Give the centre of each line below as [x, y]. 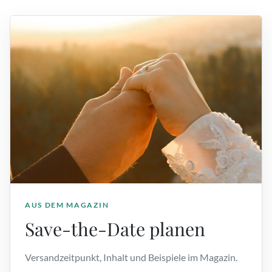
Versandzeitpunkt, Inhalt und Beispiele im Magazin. [131, 257]
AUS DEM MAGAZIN [67, 205]
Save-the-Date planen [115, 229]
